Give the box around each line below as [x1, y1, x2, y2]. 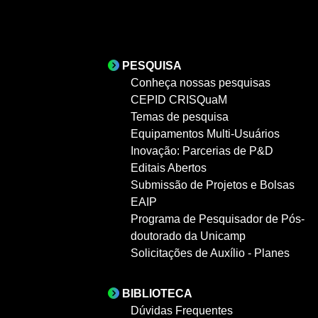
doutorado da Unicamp [131, 229, 246, 242]
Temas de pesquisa [131, 110, 229, 123]
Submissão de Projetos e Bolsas [131, 178, 295, 191]
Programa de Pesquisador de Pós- [131, 212, 305, 225]
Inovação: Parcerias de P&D [131, 144, 273, 157]
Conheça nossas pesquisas [131, 76, 270, 89]
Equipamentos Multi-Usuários [131, 127, 280, 140]
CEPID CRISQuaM [131, 93, 227, 106]
